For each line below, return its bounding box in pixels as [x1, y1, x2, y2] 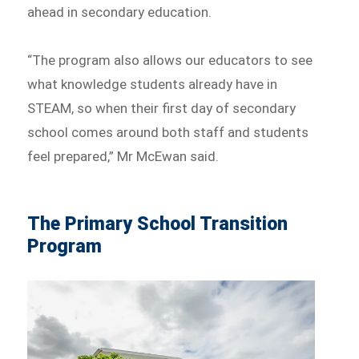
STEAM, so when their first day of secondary [27, 99, 296, 116]
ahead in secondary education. [27, 3, 212, 20]
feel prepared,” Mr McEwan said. [27, 147, 220, 164]
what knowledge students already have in [27, 75, 278, 92]
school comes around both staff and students [27, 123, 309, 140]
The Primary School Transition [27, 212, 288, 235]
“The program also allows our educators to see [27, 51, 313, 68]
